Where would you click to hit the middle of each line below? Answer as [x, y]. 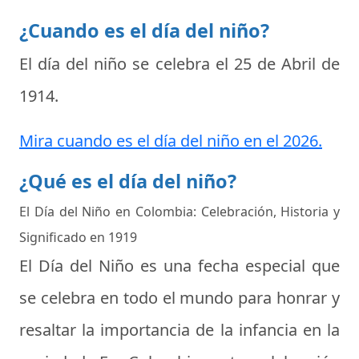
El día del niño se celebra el [127, 64]
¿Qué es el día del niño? [128, 182]
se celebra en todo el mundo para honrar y [179, 298]
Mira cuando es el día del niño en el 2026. [171, 141]
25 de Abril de [287, 64]
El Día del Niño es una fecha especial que [179, 266]
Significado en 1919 [78, 238]
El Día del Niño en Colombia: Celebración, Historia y [179, 212]
